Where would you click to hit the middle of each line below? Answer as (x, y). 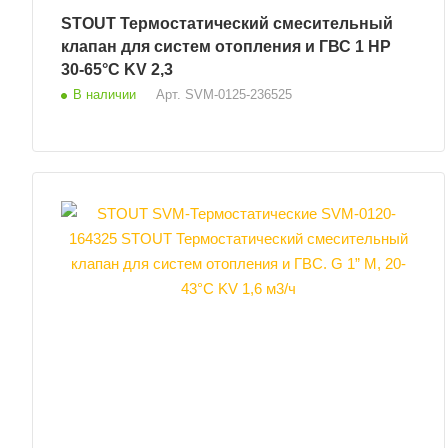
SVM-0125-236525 (238, 94)
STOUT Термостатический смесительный (90, 23)
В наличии (104, 94)
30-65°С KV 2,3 (117, 69)
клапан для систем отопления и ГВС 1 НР (214, 46)
